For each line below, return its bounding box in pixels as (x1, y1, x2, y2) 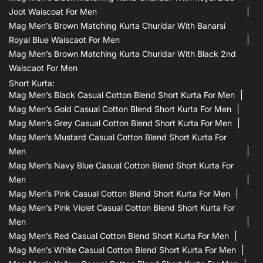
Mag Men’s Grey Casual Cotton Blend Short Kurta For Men (9, 117, 232, 128)
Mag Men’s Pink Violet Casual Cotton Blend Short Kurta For (9, 202, 235, 213)
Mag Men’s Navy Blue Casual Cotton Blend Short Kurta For (9, 160, 234, 170)
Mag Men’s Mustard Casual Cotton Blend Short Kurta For (9, 131, 227, 142)
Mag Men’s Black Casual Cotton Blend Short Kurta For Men (9, 89, 235, 100)
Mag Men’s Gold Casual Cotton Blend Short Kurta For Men (9, 103, 231, 114)
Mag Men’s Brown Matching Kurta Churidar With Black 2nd (9, 48, 236, 59)
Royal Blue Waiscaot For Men (9, 34, 120, 45)
